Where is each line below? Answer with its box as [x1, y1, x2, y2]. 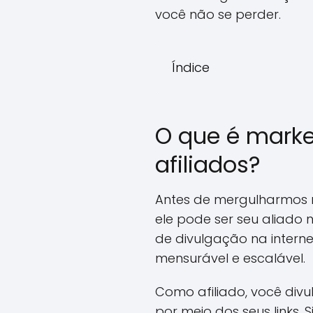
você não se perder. [155, 6, 281, 23]
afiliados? [155, 149, 261, 180]
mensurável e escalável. [155, 249, 305, 267]
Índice [172, 59, 210, 76]
